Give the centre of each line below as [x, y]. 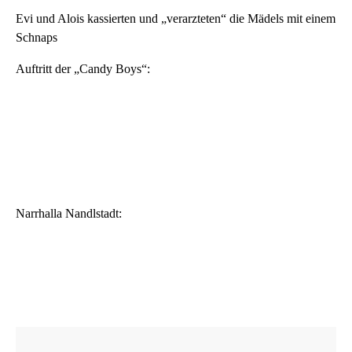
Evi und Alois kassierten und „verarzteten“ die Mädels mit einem [176, 18]
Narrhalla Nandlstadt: [69, 213]
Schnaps [37, 37]
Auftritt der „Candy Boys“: [83, 68]
